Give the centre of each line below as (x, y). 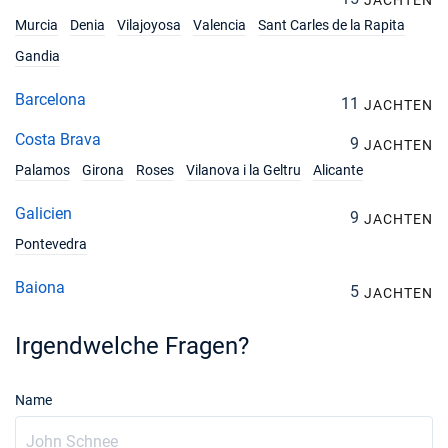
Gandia (37, 56)
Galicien (43, 213)
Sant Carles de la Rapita (331, 25)
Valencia (219, 25)
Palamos (42, 170)
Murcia (36, 25)
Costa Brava (58, 139)
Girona (103, 170)
